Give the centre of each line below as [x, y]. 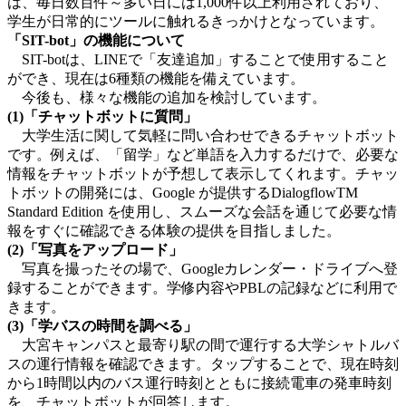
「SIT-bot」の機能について [96, 40]
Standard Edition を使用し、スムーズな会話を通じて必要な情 [202, 211]
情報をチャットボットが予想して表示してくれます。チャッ [203, 173]
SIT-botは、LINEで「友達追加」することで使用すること [198, 59]
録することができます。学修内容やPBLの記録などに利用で [202, 287]
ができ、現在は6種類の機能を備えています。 [156, 78]
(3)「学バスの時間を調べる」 [102, 325]
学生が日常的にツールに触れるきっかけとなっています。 [196, 21]
